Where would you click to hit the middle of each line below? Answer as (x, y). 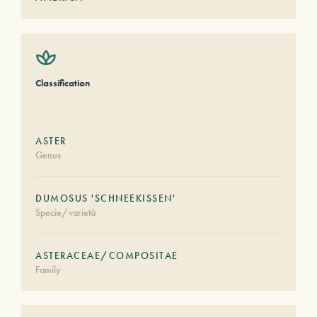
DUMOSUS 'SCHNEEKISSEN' (105, 198)
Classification (63, 83)
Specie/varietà (65, 212)
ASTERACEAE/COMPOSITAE (107, 255)
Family (48, 270)
